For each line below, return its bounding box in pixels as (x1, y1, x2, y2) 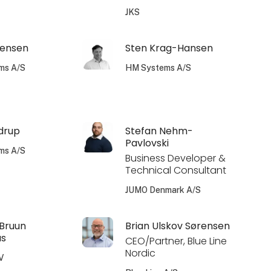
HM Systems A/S (125, 62, 191, 73)
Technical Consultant (125, 163, 226, 177)
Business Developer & (125, 151, 226, 165)
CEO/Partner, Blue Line (125, 233, 227, 248)
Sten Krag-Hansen (125, 41, 213, 55)
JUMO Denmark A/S (125, 184, 201, 195)
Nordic (125, 246, 155, 260)
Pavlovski (125, 135, 169, 150)
